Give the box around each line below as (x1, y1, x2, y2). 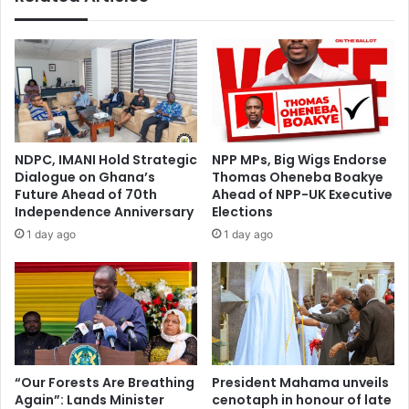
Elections (212, 202, 273, 221)
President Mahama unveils (212, 372, 389, 392)
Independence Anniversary (15, 202, 194, 221)
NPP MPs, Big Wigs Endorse (212, 150, 387, 169)
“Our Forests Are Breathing (15, 372, 194, 392)
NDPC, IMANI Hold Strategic (15, 150, 197, 169)
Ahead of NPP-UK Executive (212, 184, 393, 204)
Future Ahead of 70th (15, 184, 157, 204)
